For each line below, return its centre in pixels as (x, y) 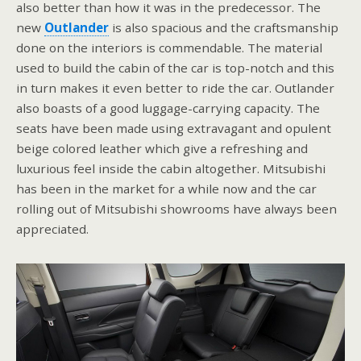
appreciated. (52, 228)
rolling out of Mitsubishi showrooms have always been (176, 208)
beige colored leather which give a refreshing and (162, 148)
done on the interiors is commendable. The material (169, 47)
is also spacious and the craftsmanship (224, 27)
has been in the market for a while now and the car (166, 188)
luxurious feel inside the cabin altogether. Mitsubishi (171, 168)
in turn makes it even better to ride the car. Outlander (175, 87)
